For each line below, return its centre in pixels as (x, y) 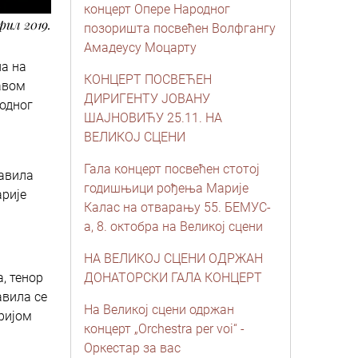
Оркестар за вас (132, 348)
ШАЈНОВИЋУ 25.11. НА (153, 118)
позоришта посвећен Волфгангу (180, 28)
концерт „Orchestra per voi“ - (164, 329)
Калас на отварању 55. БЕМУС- (177, 207)
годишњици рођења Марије (166, 188)
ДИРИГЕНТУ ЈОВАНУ (147, 99)
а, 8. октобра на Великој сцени (173, 227)
